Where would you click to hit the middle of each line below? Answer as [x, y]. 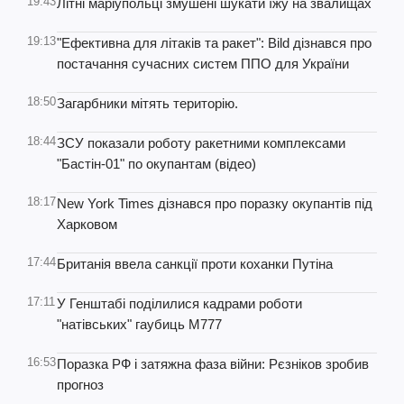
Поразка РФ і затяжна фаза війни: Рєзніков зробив [213, 364]
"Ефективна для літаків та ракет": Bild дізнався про [214, 43]
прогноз [80, 385]
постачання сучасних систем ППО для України [203, 64]
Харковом [87, 224]
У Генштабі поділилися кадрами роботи [179, 303]
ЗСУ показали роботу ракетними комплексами [201, 143]
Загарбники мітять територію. [147, 103]
